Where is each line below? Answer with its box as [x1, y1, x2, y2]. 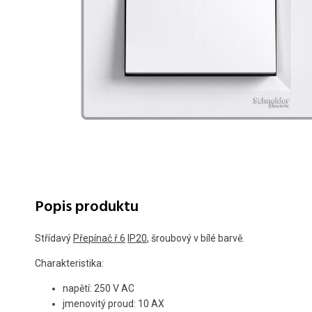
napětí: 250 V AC [63, 283, 134, 295]
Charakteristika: [35, 258, 104, 270]
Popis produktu [35, 195, 139, 220]
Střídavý [35, 233, 73, 244]
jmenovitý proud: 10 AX [63, 298, 164, 310]
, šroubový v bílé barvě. [147, 233, 244, 244]
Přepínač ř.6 [73, 233, 125, 244]
